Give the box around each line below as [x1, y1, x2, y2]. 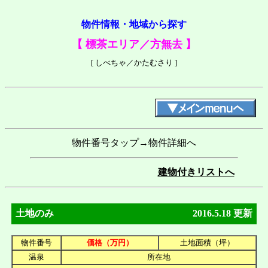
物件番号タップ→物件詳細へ [72, 137, 196, 148]
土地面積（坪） [180, 237, 234, 247]
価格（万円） [86, 237, 133, 247]
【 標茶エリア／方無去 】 [72, 38, 196, 50]
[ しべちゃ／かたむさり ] [91, 58, 177, 67]
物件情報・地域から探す [81, 19, 187, 29]
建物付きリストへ [157, 166, 234, 177]
